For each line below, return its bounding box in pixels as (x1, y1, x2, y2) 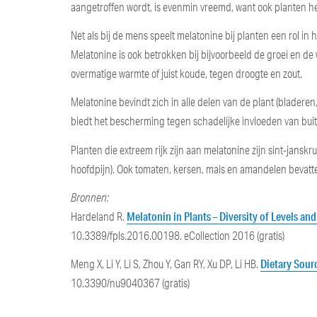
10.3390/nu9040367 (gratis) (71, 276, 190, 291)
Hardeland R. (71, 209, 127, 224)
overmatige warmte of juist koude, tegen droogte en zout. (71, 67, 303, 81)
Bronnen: (71, 190, 110, 204)
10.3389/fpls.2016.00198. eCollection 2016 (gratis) (71, 228, 285, 243)
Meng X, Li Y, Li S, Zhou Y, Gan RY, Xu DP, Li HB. (71, 257, 261, 272)
